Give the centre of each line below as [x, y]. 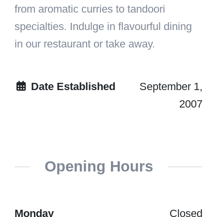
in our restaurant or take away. [85, 44]
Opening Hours [99, 167]
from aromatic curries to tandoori [90, 9]
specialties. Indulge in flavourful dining [103, 27]
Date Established [71, 87]
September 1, [171, 87]
